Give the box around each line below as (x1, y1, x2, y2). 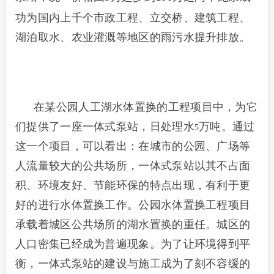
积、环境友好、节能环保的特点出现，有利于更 (15, 179, 251, 191)
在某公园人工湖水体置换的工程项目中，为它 (34, 101, 257, 113)
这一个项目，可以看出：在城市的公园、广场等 (15, 140, 251, 152)
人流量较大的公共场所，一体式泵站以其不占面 (15, 160, 251, 172)
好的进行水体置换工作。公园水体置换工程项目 (15, 199, 251, 211)
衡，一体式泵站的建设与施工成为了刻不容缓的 (15, 257, 251, 270)
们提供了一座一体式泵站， (15, 120, 150, 133)
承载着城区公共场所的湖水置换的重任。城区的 (15, 218, 251, 231)
